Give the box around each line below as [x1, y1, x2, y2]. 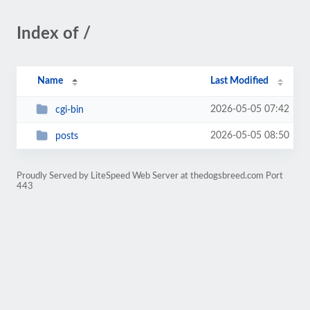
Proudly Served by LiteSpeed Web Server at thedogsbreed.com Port [17, 172, 283, 180]
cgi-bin [55, 104, 84, 115]
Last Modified [210, 76, 269, 86]
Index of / [17, 26, 91, 42]
